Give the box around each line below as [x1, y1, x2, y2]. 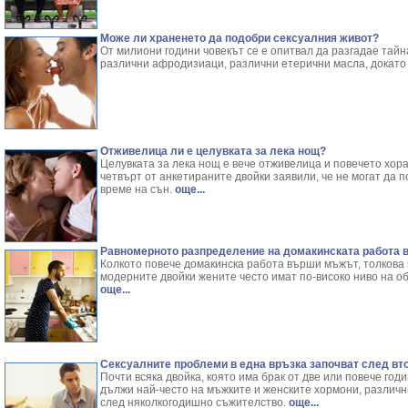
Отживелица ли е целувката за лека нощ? [100, 145, 326, 158]
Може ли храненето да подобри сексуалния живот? [100, 32, 379, 45]
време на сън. [100, 183, 172, 196]
